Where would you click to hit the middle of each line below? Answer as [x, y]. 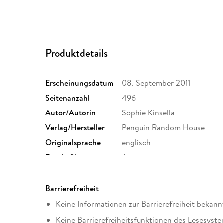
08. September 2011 [156, 82]
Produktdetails [77, 53]
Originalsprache [73, 142]
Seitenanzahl [68, 97]
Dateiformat [67, 172]
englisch [137, 142]
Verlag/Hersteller [75, 127]
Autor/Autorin [71, 112]
